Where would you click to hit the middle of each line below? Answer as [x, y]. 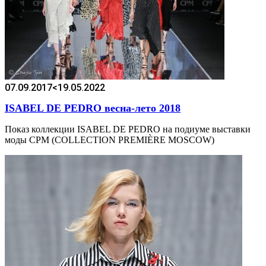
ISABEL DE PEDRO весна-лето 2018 [93, 108]
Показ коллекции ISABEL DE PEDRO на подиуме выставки [128, 129]
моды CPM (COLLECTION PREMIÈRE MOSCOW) [110, 140]
